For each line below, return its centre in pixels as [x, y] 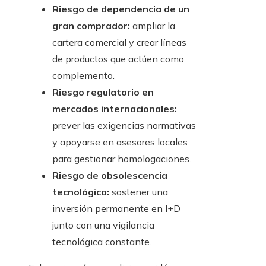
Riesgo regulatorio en [103, 92]
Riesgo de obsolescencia [110, 175]
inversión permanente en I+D [116, 209]
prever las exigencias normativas [124, 126]
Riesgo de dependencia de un [121, 9]
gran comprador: [91, 26]
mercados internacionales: [115, 109]
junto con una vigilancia [103, 225]
